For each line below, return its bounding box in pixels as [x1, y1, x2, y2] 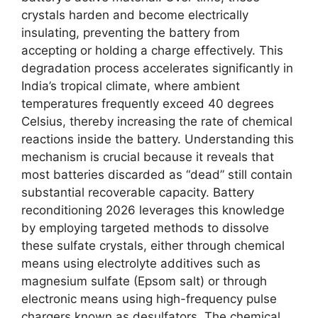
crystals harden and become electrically [21, 7, 248, 22]
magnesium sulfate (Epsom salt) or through [21, 273, 267, 288]
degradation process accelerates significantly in [21, 60, 293, 75]
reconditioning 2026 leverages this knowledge [21, 202, 285, 217]
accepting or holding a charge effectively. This [21, 43, 283, 57]
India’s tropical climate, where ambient [21, 78, 240, 93]
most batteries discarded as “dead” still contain [21, 167, 292, 182]
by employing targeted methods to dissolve [21, 220, 269, 235]
